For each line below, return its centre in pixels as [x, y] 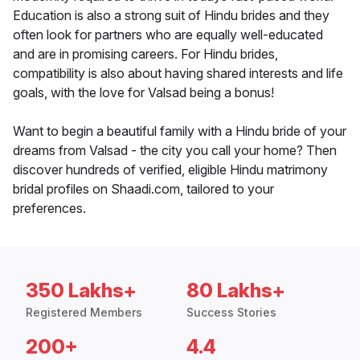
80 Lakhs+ [236, 291]
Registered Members [84, 313]
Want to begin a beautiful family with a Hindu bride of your [180, 131]
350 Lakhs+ [81, 291]
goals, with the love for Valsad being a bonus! [143, 93]
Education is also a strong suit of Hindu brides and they [171, 16]
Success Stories [231, 313]
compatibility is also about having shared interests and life [178, 74]
